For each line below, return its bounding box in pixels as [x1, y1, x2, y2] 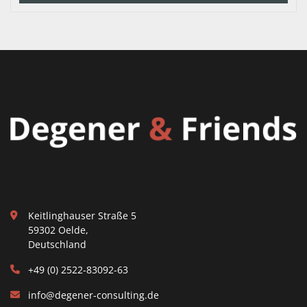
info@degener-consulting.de [28, 288, 159, 302]
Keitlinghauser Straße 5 [28, 209, 136, 222]
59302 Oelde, [28, 223, 88, 236]
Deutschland [28, 238, 86, 251]
